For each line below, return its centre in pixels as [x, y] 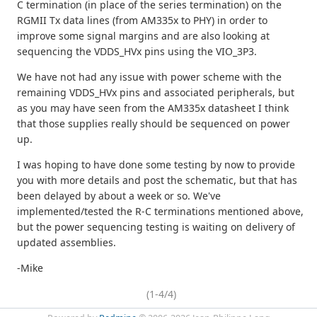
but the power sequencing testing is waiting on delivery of [156, 226]
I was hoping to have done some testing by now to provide [156, 164]
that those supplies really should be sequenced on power [154, 123]
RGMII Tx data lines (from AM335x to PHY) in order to [142, 20]
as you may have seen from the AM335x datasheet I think [153, 108]
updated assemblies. [67, 242]
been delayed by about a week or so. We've [119, 195]
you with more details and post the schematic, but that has [157, 180]
